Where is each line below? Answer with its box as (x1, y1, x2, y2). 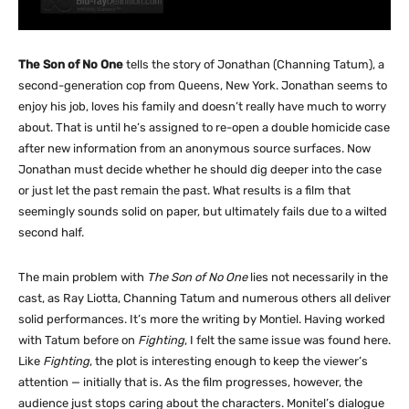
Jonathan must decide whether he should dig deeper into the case (18, 163, 382, 177)
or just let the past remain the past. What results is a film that (18, 184, 351, 198)
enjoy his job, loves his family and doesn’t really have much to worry (18, 100, 386, 114)
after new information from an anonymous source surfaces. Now (18, 142, 371, 156)
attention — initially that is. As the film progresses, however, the (18, 375, 362, 390)
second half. (18, 225, 84, 240)
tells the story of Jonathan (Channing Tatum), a (123, 58, 384, 72)
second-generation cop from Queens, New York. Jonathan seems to (18, 79, 387, 93)
